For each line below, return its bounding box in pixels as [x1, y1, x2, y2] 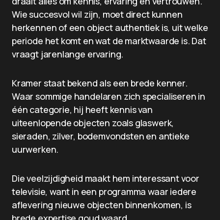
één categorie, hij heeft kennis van [12, 104, 153, 115]
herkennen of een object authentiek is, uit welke [12, 22, 208, 33]
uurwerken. [12, 143, 59, 155]
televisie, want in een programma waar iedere [12, 186, 197, 197]
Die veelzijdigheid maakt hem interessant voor [12, 172, 199, 184]
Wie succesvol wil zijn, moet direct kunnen [12, 8, 183, 20]
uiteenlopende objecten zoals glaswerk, [12, 117, 174, 129]
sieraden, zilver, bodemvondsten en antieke [12, 130, 190, 142]
